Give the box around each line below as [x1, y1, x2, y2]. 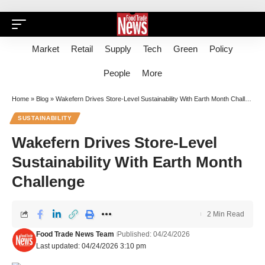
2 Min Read [207, 210, 244, 218]
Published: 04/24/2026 [117, 230, 190, 238]
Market [32, 44, 59, 54]
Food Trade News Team [35, 230, 114, 238]
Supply [105, 44, 131, 54]
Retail [71, 44, 93, 54]
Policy [209, 44, 233, 54]
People [103, 68, 130, 78]
